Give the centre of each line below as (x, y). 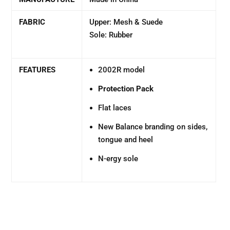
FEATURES (37, 70)
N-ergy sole (119, 159)
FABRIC (32, 22)
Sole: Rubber (111, 35)
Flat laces (115, 108)
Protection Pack (126, 89)
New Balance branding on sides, (153, 127)
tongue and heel (126, 140)
